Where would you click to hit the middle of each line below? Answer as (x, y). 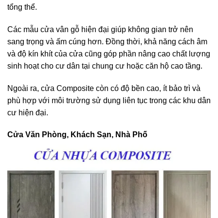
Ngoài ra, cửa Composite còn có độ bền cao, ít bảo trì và (104, 88)
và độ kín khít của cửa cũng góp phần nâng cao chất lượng (109, 54)
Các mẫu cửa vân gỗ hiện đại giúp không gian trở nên (100, 29)
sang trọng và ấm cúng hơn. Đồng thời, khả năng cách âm (107, 41)
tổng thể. (22, 7)
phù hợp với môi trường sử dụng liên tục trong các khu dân (109, 100)
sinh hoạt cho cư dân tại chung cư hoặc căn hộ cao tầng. (105, 66)
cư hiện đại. (28, 112)
